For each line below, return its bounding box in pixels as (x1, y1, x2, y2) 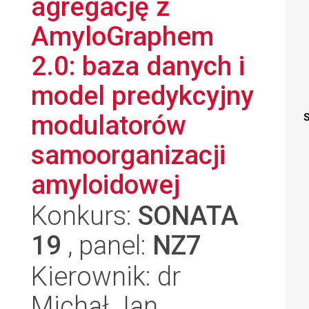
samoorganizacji (31, 139, 226, 170)
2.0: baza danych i (31, 50, 245, 81)
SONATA (138, 200, 239, 231)
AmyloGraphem (31, 21, 214, 52)
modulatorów (31, 110, 186, 141)
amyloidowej (31, 169, 180, 200)
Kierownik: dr (31, 261, 181, 292)
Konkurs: (31, 200, 138, 231)
